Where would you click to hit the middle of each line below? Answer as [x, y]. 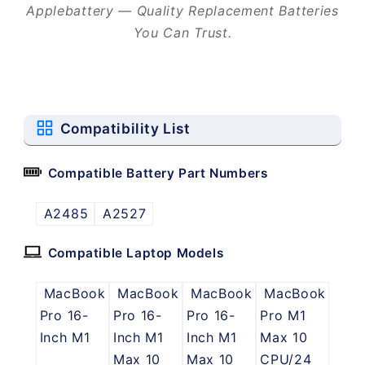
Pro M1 [283, 315]
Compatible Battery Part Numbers [158, 173]
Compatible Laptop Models [136, 253]
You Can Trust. [182, 32]
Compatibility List [125, 129]
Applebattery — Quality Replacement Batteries [182, 10]
